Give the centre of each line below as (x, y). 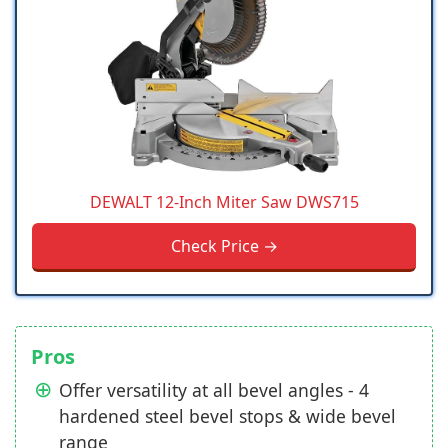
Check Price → (224, 246)
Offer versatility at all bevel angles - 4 (214, 390)
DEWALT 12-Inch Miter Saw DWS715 (224, 202)
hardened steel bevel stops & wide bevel (227, 416)
